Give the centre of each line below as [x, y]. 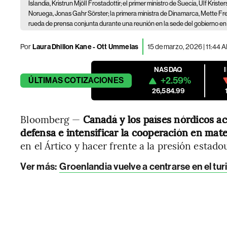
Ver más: [39, 166]
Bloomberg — [52, 119]
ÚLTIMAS [46, 80]
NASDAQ [168, 70]
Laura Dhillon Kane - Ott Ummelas [85, 47]
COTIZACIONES [94, 80]
